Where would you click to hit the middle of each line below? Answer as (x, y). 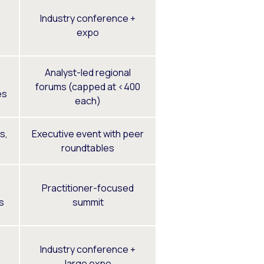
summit (88, 202)
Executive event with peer (88, 133)
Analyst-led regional (88, 72)
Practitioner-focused (88, 188)
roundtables (88, 148)
